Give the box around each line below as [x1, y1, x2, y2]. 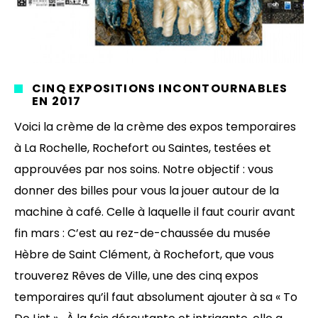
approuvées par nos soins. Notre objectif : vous [14, 160, 273, 177]
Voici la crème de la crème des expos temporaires [14, 118, 296, 135]
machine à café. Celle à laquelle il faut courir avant [14, 203, 295, 220]
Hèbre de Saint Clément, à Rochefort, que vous [14, 246, 274, 263]
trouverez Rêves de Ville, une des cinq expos [14, 267, 258, 284]
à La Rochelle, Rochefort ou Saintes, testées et [14, 139, 271, 156]
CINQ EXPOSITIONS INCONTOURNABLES [32, 79, 288, 97]
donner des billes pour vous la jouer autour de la [14, 182, 279, 199]
